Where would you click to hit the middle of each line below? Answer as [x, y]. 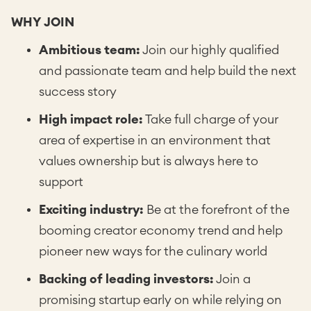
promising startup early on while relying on [160, 300]
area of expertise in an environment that [155, 140]
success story [78, 92]
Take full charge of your [211, 119]
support [61, 182]
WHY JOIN [43, 22]
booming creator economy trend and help [161, 230]
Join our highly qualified [210, 50]
